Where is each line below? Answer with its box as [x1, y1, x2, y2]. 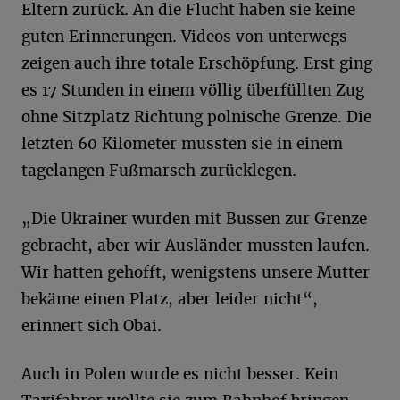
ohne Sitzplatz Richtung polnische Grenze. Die [21, 107, 371, 127]
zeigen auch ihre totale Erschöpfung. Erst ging [21, 54, 372, 73]
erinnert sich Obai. [21, 316, 162, 336]
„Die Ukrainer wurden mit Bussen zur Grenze [21, 209, 367, 229]
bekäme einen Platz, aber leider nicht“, [21, 289, 318, 309]
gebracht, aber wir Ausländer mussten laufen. [21, 236, 370, 255]
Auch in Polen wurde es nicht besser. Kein [21, 364, 338, 384]
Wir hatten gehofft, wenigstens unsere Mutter [21, 262, 370, 282]
